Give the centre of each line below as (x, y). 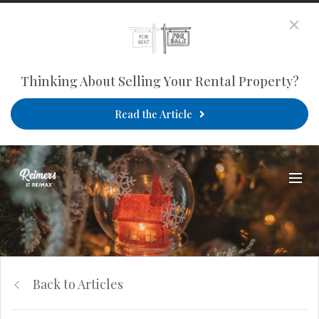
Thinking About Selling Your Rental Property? (159, 81)
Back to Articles (78, 284)
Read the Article (153, 114)
